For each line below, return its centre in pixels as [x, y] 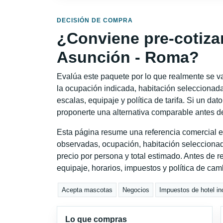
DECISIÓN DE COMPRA [95, 20]
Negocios [136, 190]
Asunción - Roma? [128, 57]
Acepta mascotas [87, 190]
